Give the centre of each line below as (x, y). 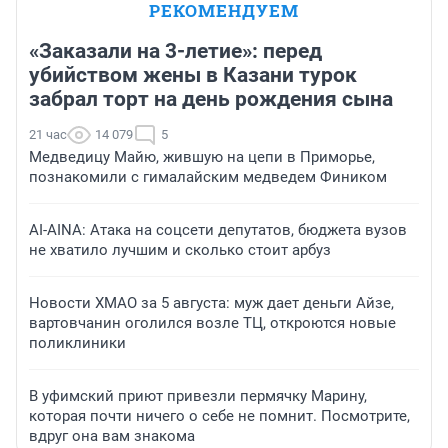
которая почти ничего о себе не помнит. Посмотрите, (219, 415)
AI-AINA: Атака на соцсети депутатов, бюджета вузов (218, 229)
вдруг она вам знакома (112, 435)
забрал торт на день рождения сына (211, 98)
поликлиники (77, 342)
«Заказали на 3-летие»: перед (175, 50)
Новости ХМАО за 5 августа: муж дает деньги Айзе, (211, 302)
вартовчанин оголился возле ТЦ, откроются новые (212, 322)
